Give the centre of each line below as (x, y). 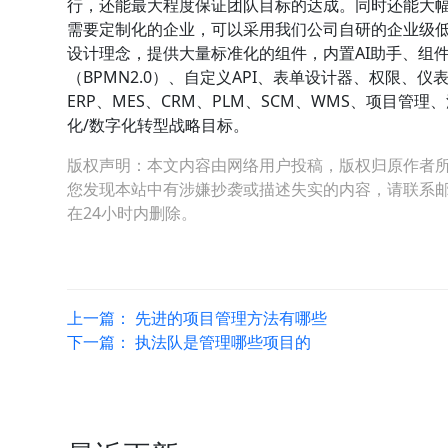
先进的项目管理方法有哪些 (231, 317)
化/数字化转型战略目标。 (158, 124)
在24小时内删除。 (132, 212)
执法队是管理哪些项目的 (223, 341)
